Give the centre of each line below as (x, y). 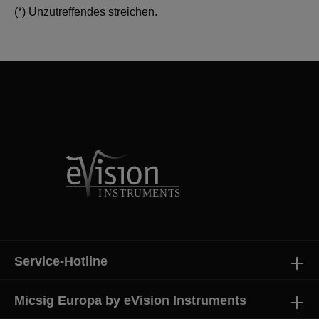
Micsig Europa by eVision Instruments (130, 300)
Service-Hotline (61, 261)
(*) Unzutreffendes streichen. (86, 12)
